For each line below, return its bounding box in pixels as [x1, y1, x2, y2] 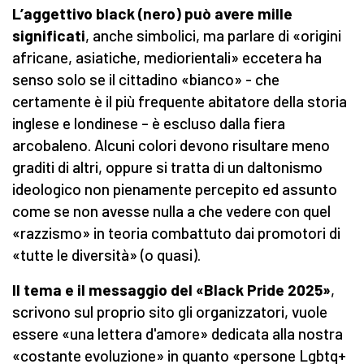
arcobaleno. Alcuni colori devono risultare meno [12, 136, 330, 155]
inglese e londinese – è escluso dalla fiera [12, 114, 285, 133]
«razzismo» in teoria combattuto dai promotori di [12, 223, 340, 243]
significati [12, 26, 85, 45]
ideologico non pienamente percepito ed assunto [12, 180, 337, 199]
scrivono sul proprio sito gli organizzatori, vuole [12, 302, 327, 322]
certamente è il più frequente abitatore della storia [12, 92, 347, 111]
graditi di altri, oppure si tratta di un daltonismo [12, 158, 323, 177]
